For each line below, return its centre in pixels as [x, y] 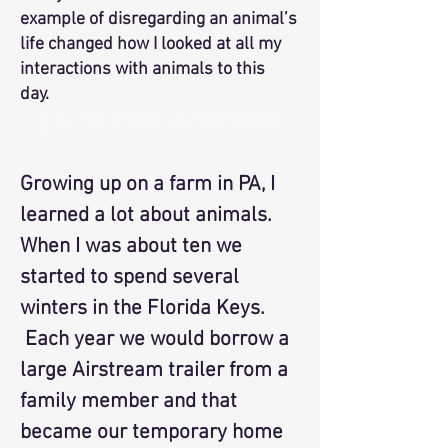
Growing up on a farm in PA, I [147, 184]
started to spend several [129, 277]
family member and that [128, 401]
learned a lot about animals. [146, 215]
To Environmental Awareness [160, 117]
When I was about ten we [131, 246]
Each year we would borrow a [154, 339]
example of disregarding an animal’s [158, 19]
